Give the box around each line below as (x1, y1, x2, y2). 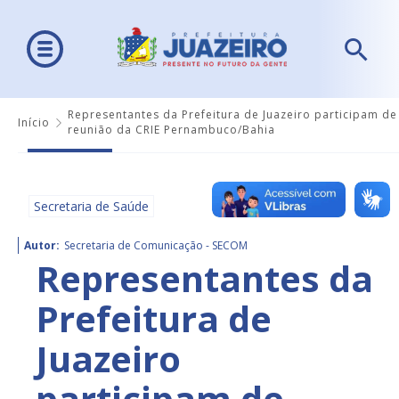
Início (18, 114, 50, 130)
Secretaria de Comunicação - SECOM (64, 238, 248, 254)
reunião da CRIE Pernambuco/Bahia (68, 122, 275, 138)
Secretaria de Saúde (34, 198, 149, 216)
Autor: (24, 238, 60, 254)
